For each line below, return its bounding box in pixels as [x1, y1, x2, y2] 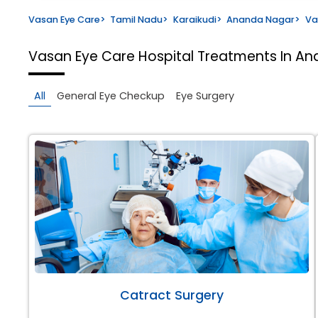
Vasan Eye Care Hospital [28, 46, 197, 66]
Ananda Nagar [226, 13, 295, 26]
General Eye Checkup [57, 88, 165, 103]
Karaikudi [172, 13, 216, 26]
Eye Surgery [176, 88, 234, 103]
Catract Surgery [120, 286, 224, 304]
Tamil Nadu [110, 13, 163, 26]
